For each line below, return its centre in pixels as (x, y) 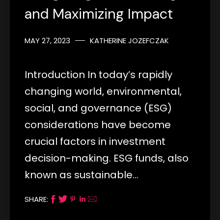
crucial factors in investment (95, 141)
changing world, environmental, (103, 91)
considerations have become (98, 124)
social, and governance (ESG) (98, 108)
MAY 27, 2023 (47, 40)
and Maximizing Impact (99, 14)
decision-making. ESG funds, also (107, 158)
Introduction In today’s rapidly (98, 74)
